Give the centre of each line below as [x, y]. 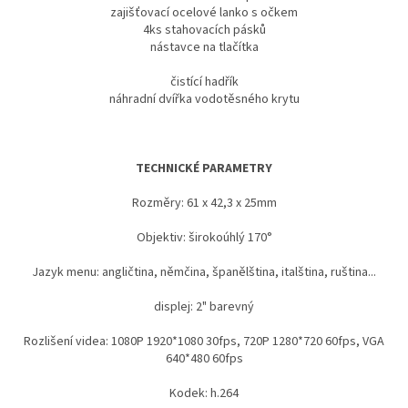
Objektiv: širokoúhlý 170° [204, 237]
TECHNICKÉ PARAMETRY [204, 168]
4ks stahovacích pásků [204, 30]
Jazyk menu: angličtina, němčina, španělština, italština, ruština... [204, 272]
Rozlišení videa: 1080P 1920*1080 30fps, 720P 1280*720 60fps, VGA [204, 341]
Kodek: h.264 [204, 393]
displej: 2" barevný [204, 306]
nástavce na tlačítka [204, 47]
